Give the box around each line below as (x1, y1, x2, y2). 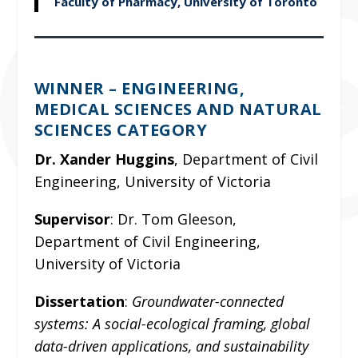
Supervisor (34, 209, 110, 229)
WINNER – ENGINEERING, (34, 77, 245, 99)
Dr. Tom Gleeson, (117, 209, 237, 229)
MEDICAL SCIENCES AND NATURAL (34, 97, 322, 120)
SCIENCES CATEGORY (34, 118, 208, 141)
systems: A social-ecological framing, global (34, 314, 310, 334)
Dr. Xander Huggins (34, 149, 174, 169)
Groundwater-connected (131, 292, 284, 312)
